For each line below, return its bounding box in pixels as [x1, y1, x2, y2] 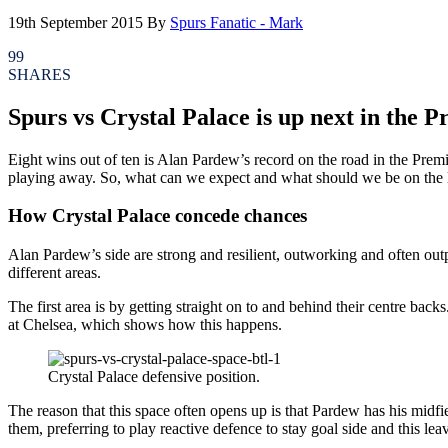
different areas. [8, 264, 101, 282]
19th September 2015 [8, 13, 143, 31]
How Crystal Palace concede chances [8, 205, 307, 227]
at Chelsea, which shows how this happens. [8, 316, 282, 334]
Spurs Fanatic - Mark [170, 13, 303, 31]
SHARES [8, 65, 71, 83]
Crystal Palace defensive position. [48, 368, 260, 386]
